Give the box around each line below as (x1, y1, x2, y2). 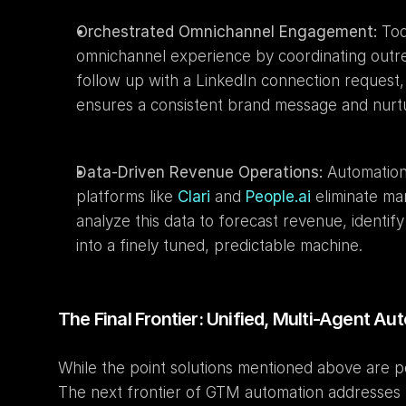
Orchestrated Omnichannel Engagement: (76, 23, 377, 41)
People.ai (246, 188, 311, 206)
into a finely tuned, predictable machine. (76, 237, 362, 255)
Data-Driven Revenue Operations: (76, 163, 323, 181)
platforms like (76, 188, 178, 206)
